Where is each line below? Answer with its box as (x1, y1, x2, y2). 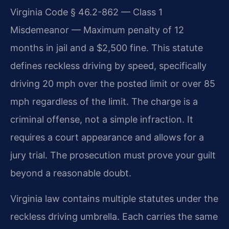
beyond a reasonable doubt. (10, 168, 131, 179)
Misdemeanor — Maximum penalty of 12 (10, 25, 184, 36)
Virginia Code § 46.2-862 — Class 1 (10, 7, 163, 18)
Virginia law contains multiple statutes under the (10, 193, 218, 204)
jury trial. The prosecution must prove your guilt (10, 150, 216, 161)
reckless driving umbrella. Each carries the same (10, 211, 218, 222)
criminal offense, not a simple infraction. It (10, 114, 193, 125)
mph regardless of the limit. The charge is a (10, 96, 198, 107)
